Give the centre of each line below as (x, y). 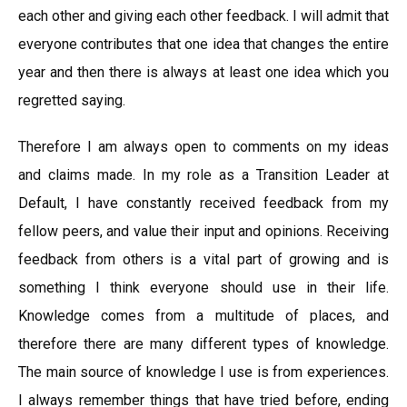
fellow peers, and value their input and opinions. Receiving (203, 231)
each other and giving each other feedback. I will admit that (203, 16)
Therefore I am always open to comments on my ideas (203, 147)
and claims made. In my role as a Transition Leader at (203, 175)
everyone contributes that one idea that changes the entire (203, 44)
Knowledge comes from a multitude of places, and (203, 316)
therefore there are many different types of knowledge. (203, 344)
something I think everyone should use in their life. (203, 288)
